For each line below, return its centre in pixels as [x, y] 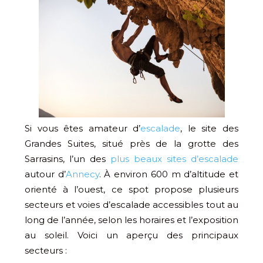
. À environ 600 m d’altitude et [169, 174]
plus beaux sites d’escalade [174, 159]
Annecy [82, 174]
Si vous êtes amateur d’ [83, 129]
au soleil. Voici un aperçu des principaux [131, 235]
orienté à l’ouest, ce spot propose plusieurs [131, 190]
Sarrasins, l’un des [68, 159]
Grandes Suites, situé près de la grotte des [131, 144]
